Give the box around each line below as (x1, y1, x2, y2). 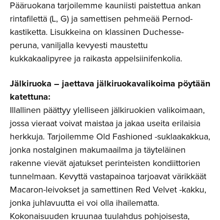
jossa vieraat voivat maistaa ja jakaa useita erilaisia (10, 116, 200, 130)
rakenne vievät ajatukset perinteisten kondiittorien (10, 156, 200, 169)
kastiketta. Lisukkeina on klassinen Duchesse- (10, 25, 184, 38)
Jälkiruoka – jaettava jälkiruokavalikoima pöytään (10, 77, 210, 90)
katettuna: (10, 90, 51, 103)
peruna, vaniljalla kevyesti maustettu (10, 38, 148, 52)
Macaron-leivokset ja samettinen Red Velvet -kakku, (10, 183, 206, 196)
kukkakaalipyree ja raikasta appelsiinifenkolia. (10, 52, 182, 65)
